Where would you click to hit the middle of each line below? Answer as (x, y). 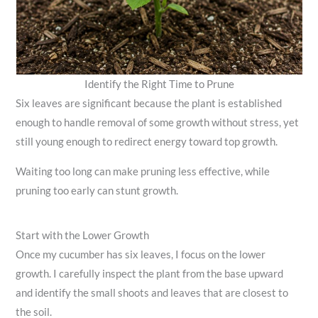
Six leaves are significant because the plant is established (149, 103)
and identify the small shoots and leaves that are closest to (152, 293)
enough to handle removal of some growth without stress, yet (158, 122)
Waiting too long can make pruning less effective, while (143, 171)
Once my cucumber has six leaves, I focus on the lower (141, 255)
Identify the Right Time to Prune (159, 84)
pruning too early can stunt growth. (97, 190)
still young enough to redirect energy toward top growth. (147, 141)
